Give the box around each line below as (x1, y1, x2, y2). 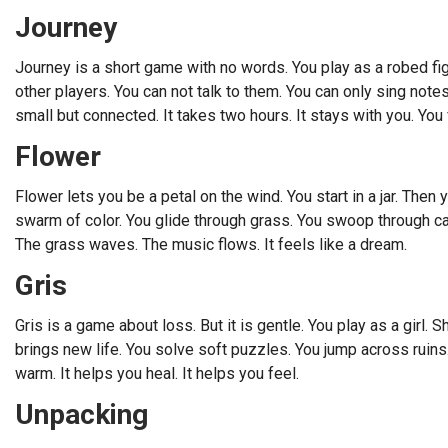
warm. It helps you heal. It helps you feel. (15, 364, 299, 383)
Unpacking (15, 398, 148, 431)
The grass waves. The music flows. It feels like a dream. (15, 235, 407, 254)
